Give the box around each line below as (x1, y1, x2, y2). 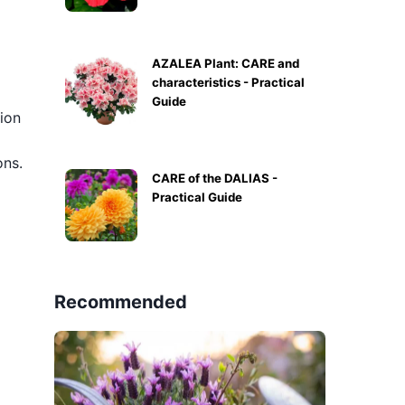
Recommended (54, 291, 187, 313)
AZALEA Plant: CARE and (152, 56, 299, 71)
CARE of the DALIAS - (152, 171, 278, 185)
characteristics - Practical (152, 75, 305, 89)
